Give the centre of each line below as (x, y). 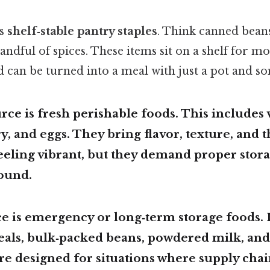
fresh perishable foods (106, 113)
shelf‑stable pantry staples (82, 31)
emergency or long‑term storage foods (143, 218)
